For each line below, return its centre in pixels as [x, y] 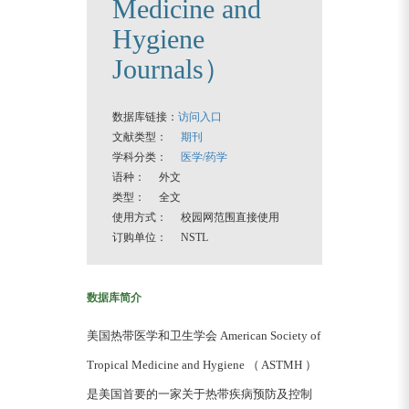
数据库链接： [145, 117]
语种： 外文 [147, 177]
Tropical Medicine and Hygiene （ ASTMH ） [202, 365]
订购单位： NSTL [160, 237]
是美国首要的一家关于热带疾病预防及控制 [199, 394]
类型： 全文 [147, 197]
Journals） [172, 69]
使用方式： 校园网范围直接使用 [196, 217]
